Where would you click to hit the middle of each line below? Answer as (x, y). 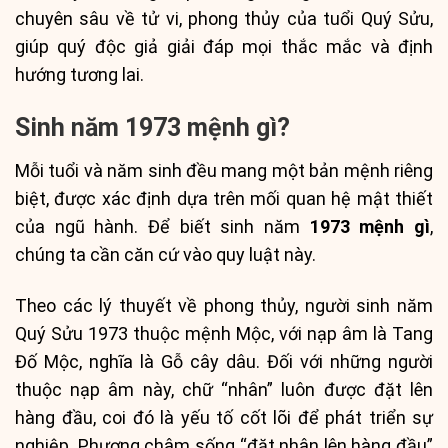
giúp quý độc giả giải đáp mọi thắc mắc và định (224, 46)
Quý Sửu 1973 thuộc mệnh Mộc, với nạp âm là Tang (224, 334)
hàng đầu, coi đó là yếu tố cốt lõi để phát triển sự (224, 418)
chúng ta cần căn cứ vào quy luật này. (165, 254)
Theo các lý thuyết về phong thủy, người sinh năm (224, 306)
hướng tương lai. (79, 74)
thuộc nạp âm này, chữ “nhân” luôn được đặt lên (224, 390)
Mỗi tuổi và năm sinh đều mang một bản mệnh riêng (224, 170)
